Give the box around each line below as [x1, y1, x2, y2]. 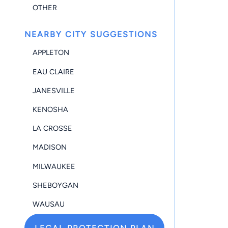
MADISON [33, 142, 67, 152]
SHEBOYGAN [33, 180, 78, 190]
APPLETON [33, 48, 69, 58]
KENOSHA [33, 104, 68, 114]
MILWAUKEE [33, 161, 75, 171]
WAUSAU [33, 199, 65, 209]
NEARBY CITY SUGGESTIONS [24, 29, 158, 39]
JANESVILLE [33, 85, 75, 95]
